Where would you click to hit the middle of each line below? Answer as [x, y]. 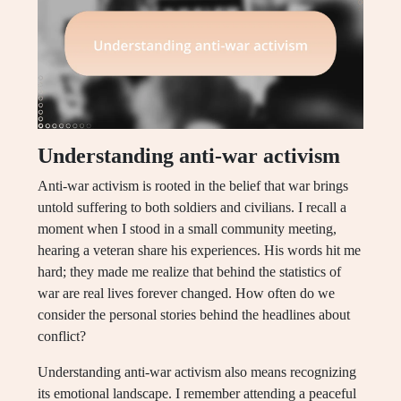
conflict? [62, 337]
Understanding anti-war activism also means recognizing [197, 372]
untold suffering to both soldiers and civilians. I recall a [192, 208]
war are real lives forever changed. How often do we [186, 294]
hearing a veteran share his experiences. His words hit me [199, 251]
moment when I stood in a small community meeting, [187, 229]
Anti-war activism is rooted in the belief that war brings [193, 186]
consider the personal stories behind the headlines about [194, 315]
